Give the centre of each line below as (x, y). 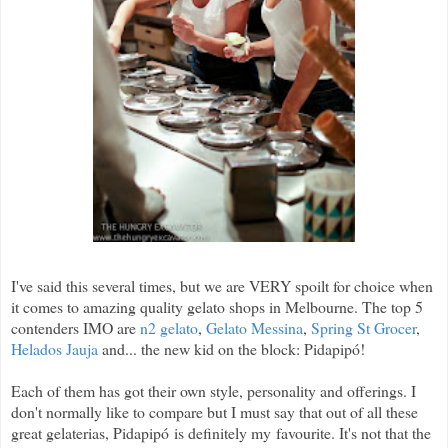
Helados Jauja (54, 348)
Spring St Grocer (363, 327)
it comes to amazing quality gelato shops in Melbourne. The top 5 (217, 306)
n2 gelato (169, 327)
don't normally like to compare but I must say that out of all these (214, 411)
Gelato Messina (254, 327)
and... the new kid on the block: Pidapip (225, 348)
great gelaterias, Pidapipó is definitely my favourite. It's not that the (221, 432)
